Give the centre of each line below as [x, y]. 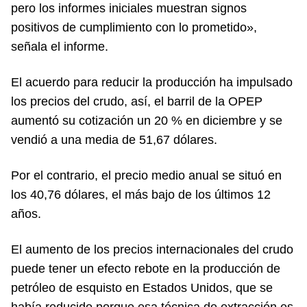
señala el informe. [60, 47]
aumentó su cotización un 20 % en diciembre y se [147, 121]
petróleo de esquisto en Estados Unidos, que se [142, 288]
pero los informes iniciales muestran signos [129, 8]
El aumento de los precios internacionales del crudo [152, 249]
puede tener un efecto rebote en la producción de [146, 269]
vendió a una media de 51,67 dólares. [114, 140]
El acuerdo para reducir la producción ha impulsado [152, 82]
